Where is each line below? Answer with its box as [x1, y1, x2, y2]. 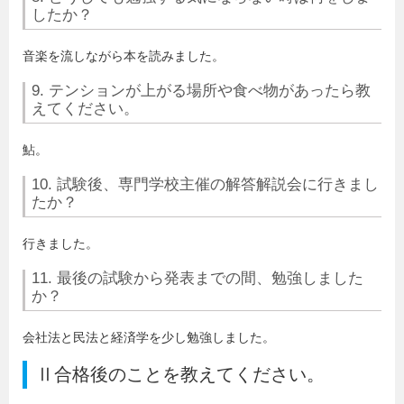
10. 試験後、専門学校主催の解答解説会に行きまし [32, 176, 379, 194]
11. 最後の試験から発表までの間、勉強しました [32, 270, 363, 288]
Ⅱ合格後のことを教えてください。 [35, 364, 325, 385]
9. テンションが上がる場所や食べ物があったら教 [32, 82, 371, 100]
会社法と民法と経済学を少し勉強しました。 [23, 330, 275, 345]
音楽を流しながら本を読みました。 [23, 49, 225, 64]
